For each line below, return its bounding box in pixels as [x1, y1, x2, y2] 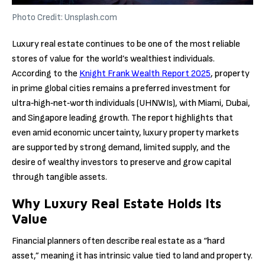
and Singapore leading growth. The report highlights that [12, 112, 233, 124]
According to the [12, 67, 79, 79]
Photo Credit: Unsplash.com [12, 11, 117, 23]
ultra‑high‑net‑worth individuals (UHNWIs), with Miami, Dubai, [12, 97, 250, 109]
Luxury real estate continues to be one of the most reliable [12, 38, 240, 50]
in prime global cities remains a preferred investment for [12, 82, 231, 94]
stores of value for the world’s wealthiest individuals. [12, 53, 215, 64]
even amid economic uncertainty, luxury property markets [12, 127, 239, 138]
